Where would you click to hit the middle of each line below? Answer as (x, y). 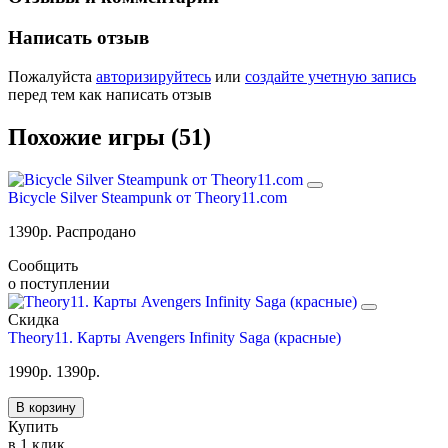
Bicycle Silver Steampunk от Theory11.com (147, 197)
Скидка (33, 319)
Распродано (96, 231)
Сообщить (43, 265)
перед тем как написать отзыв (110, 94)
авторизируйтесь (153, 76)
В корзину (46, 407)
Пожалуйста (52, 76)
